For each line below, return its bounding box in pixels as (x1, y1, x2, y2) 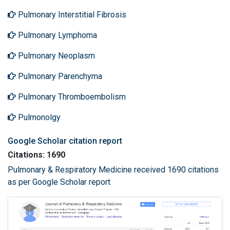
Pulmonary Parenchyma (16, 71, 102, 81)
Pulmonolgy (16, 112, 61, 122)
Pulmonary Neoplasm (16, 51, 95, 61)
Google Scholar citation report (8, 136, 122, 146)
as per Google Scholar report (8, 177, 110, 187)
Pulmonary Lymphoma (16, 30, 97, 40)
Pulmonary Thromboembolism (16, 92, 126, 102)
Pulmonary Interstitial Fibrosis (16, 10, 126, 20)
